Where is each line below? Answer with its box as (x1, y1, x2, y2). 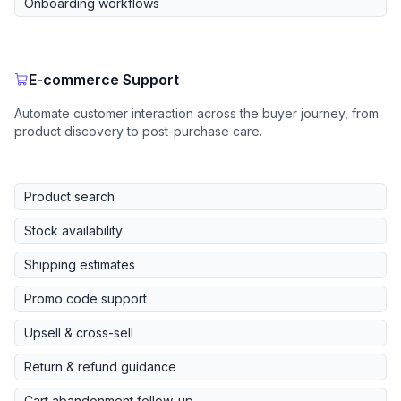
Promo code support (24, 291, 147, 307)
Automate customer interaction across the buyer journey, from (14, 106, 379, 122)
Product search (24, 189, 115, 205)
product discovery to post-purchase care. (14, 124, 262, 140)
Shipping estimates (24, 257, 135, 273)
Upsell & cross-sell (24, 325, 133, 341)
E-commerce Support (29, 71, 179, 90)
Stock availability (24, 223, 123, 239)
